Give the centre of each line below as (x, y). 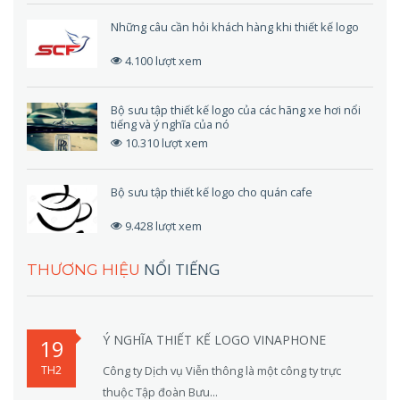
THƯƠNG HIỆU (85, 270)
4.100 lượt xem (164, 60)
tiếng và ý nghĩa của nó (171, 124)
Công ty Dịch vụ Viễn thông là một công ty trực (222, 370)
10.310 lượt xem (167, 143)
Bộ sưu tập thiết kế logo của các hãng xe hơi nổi (236, 109)
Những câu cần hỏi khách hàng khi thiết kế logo (235, 27)
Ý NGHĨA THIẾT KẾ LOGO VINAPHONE (214, 339)
